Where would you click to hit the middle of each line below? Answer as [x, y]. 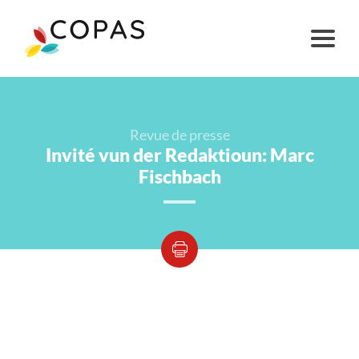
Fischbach [179, 177]
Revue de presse [179, 135]
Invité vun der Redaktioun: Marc [179, 155]
